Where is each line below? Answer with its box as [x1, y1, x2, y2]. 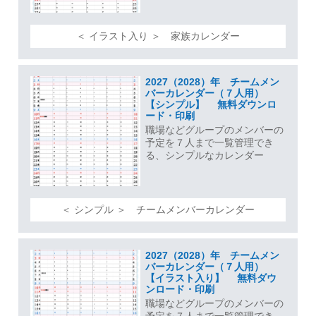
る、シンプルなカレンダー [145, 150, 264, 162]
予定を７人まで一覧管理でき [145, 137, 274, 149]
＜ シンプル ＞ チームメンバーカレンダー [61, 203, 255, 215]
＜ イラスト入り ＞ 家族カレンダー [76, 30, 240, 42]
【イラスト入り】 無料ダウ [145, 272, 276, 284]
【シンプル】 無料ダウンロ [145, 99, 276, 111]
